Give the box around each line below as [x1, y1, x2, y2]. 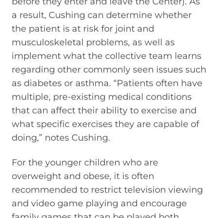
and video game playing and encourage [12, 198, 187, 209]
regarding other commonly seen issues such [12, 64, 206, 75]
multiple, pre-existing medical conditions [12, 91, 192, 102]
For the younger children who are [12, 157, 158, 168]
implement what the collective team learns [12, 51, 201, 61]
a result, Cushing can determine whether [12, 10, 192, 20]
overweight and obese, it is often [12, 170, 154, 182]
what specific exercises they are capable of [12, 119, 199, 129]
